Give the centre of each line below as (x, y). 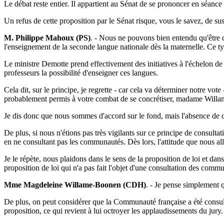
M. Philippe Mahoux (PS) (47, 38)
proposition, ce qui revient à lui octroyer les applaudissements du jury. (113, 211)
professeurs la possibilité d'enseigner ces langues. (81, 73)
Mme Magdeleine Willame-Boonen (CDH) (75, 185)
